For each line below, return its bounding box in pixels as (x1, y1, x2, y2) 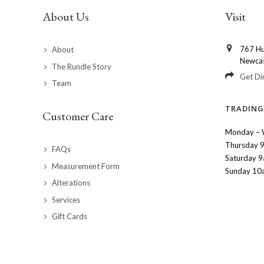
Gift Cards (51, 212, 87, 221)
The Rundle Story (51, 61, 111, 71)
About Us (42, 9, 89, 24)
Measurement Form (51, 161, 120, 171)
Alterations (51, 178, 90, 187)
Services (51, 194, 80, 204)
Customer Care (42, 108, 113, 124)
